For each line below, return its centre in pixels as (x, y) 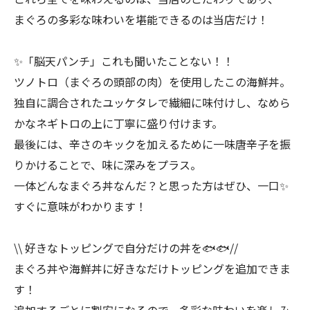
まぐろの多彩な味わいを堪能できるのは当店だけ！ (141, 19)
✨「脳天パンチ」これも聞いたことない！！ (124, 61)
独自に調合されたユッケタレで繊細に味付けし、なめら (152, 102)
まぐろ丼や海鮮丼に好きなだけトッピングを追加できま (152, 268)
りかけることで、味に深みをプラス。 (108, 165)
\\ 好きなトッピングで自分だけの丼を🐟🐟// (126, 248)
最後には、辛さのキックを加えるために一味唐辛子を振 (152, 144)
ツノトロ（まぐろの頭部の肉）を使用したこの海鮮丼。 (152, 82)
